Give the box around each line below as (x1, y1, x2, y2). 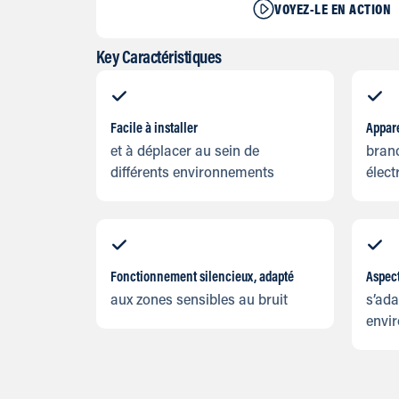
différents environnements (110, 167, 274, 181)
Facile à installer (110, 122, 198, 136)
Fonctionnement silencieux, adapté (110, 271, 294, 285)
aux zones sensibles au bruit (110, 294, 288, 308)
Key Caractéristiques (95, 50, 222, 68)
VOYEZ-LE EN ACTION (274, 4, 392, 18)
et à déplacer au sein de (110, 145, 259, 159)
